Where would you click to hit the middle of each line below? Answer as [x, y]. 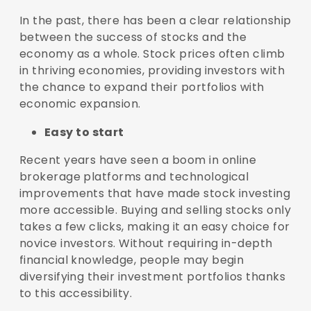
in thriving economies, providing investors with [152, 71]
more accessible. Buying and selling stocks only [155, 210]
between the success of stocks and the [133, 37]
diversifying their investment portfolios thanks [152, 277]
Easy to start [84, 133]
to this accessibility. [76, 294]
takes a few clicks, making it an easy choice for [154, 227]
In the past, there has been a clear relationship [155, 21]
